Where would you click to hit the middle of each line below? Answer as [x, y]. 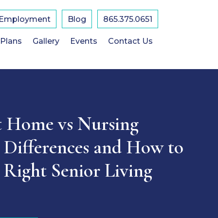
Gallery [46, 41]
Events [83, 41]
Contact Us [130, 41]
